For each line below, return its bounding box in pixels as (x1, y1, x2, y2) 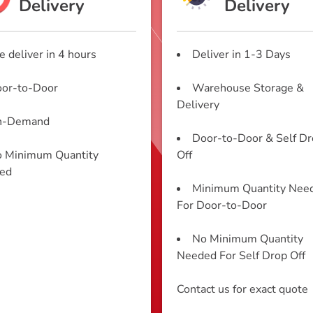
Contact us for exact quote (177, 282, 308, 298)
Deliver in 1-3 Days (192, 47, 291, 63)
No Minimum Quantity (192, 231, 303, 247)
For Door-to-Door (177, 198, 267, 214)
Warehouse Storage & (192, 80, 304, 96)
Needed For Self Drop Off (177, 248, 305, 264)
